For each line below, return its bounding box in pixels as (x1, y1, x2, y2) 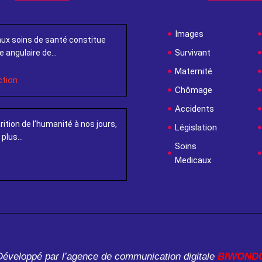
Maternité (175, 66, 212, 77)
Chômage (175, 85, 212, 95)
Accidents (175, 104, 214, 114)
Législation (175, 122, 217, 133)
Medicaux (175, 155, 211, 166)
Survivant (175, 47, 211, 58)
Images (175, 29, 204, 39)
